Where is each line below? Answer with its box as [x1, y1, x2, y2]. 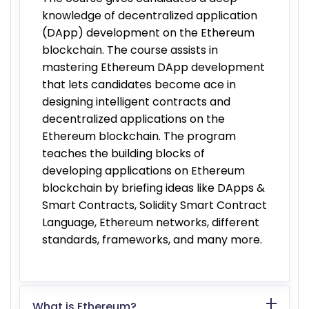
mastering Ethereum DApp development [42, 59, 265, 75]
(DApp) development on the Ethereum [42, 24, 255, 41]
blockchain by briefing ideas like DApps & [42, 179, 265, 196]
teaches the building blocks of [42, 145, 205, 161]
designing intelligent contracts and [42, 93, 230, 110]
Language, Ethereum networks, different [42, 214, 259, 230]
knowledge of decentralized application [42, 7, 257, 23]
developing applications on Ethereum [42, 162, 245, 179]
